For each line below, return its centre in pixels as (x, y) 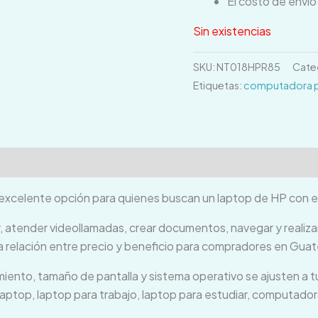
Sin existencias (232, 31)
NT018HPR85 (248, 66)
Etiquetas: (218, 85)
